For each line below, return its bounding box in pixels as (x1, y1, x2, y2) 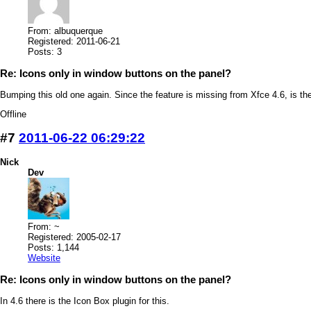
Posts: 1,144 (28, 242, 79, 253)
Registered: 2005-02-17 (28, 231, 121, 242)
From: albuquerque (28, 26, 103, 37)
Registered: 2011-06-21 (28, 36, 120, 47)
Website (28, 252, 60, 263)
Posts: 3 (28, 47, 62, 58)
